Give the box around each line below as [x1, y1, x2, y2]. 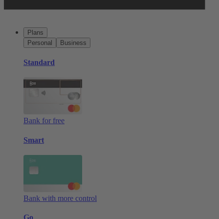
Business [60, 39, 87, 46]
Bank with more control [23, 194, 97, 202]
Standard [23, 58, 55, 67]
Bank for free [23, 116, 65, 125]
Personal [27, 39, 52, 46]
